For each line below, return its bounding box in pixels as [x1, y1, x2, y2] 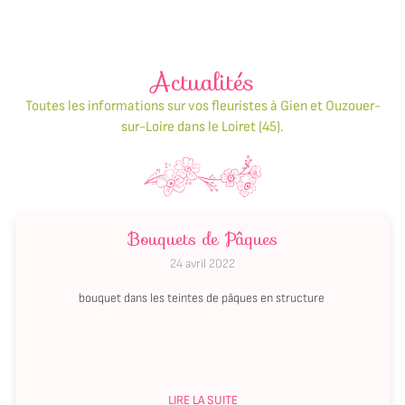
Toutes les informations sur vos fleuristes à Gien [24, 98, 310, 116]
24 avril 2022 [170, 256, 235, 272]
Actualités [151, 64, 254, 101]
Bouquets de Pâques [127, 225, 278, 253]
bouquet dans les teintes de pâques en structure [78, 290, 327, 306]
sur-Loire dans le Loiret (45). [121, 118, 284, 137]
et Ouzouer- [309, 98, 381, 116]
